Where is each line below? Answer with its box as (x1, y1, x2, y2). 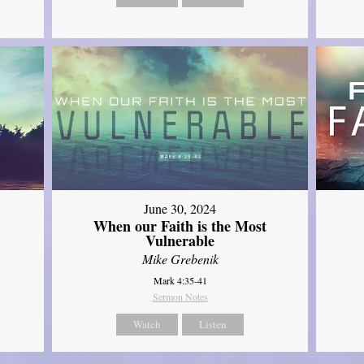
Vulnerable (145, 230, 215, 252)
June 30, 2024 (144, 200, 217, 218)
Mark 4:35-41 (153, 274, 207, 288)
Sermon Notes (152, 290, 208, 304)
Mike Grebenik (141, 250, 219, 268)
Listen (199, 317, 227, 332)
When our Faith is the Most (93, 215, 267, 237)
